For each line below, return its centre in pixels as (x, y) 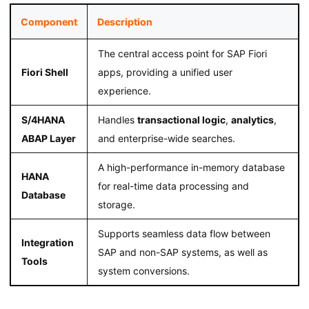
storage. (116, 205)
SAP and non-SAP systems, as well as (182, 252)
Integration (47, 243)
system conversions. (143, 271)
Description (124, 22)
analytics (252, 120)
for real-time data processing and (173, 186)
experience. (124, 91)
